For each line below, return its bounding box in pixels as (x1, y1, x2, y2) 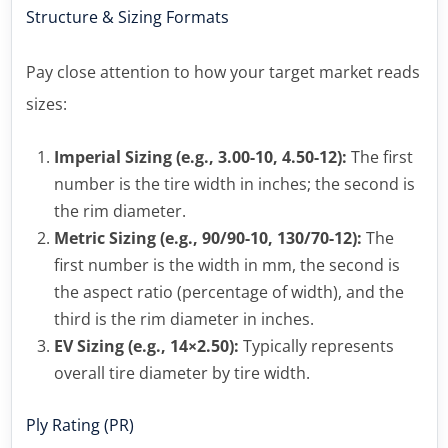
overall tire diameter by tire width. (53, 361, 310, 384)
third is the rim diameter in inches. (53, 307, 314, 330)
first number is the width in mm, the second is (53, 253, 400, 276)
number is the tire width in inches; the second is (53, 172, 415, 195)
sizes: (25, 92, 67, 115)
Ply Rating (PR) (25, 413, 134, 436)
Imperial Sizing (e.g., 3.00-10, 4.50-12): (53, 145, 347, 168)
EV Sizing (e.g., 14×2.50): (53, 334, 239, 357)
